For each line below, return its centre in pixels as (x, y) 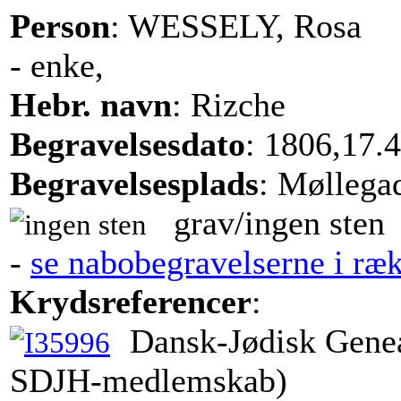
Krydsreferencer (131, 301)
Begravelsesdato (128, 144)
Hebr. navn (91, 104)
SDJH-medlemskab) (149, 380)
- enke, (57, 65)
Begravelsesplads (134, 183)
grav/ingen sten (275, 222)
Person (60, 26)
